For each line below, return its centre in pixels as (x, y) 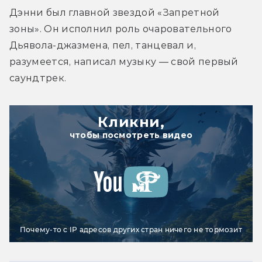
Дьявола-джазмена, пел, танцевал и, (103, 45)
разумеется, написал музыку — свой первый (124, 61)
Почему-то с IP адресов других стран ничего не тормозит (131, 229)
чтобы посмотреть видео (131, 135)
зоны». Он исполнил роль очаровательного (121, 29)
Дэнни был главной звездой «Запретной (115, 12)
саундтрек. (38, 78)
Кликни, (131, 122)
